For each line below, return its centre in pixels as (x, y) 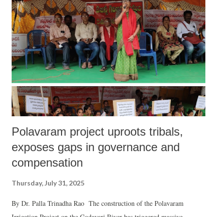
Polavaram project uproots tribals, (97, 131)
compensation (47, 162)
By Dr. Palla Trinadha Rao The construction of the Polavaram (98, 203)
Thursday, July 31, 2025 (48, 183)
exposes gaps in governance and (96, 147)
